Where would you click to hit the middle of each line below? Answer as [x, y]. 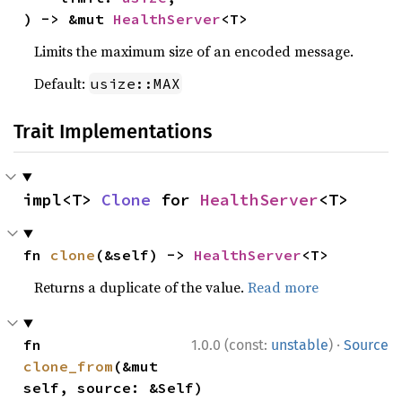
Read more [284, 287]
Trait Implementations [113, 131]
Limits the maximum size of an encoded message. [194, 51]
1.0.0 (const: [231, 345]
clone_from [69, 366]
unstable [300, 345]
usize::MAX [136, 83]
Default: [62, 83]
